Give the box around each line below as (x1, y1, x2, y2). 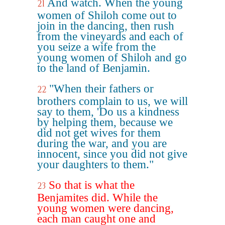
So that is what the (49, 179, 135, 191)
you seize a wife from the (37, 41, 156, 53)
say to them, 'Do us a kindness (37, 105, 179, 118)
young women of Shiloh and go (37, 51, 187, 64)
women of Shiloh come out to (37, 9, 177, 22)
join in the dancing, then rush (37, 20, 174, 32)
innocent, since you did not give (37, 148, 187, 160)
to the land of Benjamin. (37, 62, 150, 74)
